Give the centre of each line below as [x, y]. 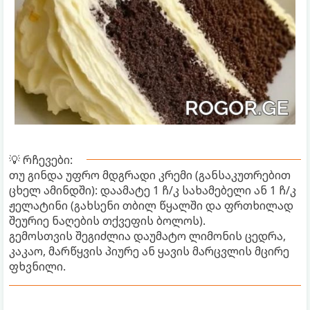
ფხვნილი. [37, 266]
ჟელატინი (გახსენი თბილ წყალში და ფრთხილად [151, 205]
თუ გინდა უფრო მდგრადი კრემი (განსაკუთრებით [150, 175]
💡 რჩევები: [41, 159]
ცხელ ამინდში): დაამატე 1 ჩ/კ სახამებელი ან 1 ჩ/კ [153, 190]
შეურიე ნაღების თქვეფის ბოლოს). [107, 220]
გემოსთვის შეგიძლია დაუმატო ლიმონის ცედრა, [147, 236]
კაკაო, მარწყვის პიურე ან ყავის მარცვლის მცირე [149, 251]
